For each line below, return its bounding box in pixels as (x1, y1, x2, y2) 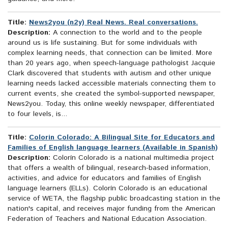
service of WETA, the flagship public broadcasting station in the (8, 193, 220, 204)
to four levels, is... (8, 109, 67, 120)
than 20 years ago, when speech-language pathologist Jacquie (8, 58, 215, 69)
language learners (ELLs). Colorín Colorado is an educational (8, 183, 207, 194)
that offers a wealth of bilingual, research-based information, (8, 163, 210, 174)
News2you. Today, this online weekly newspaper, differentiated (8, 99, 214, 109)
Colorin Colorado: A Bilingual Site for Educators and (29, 132, 215, 143)
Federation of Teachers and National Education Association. (8, 214, 207, 224)
